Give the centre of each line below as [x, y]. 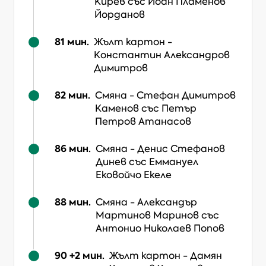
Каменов [117, 108]
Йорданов [120, 15]
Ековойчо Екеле [134, 175]
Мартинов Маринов [147, 215]
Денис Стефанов [181, 149]
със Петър [169, 108]
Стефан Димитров [186, 95]
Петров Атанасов [143, 121]
